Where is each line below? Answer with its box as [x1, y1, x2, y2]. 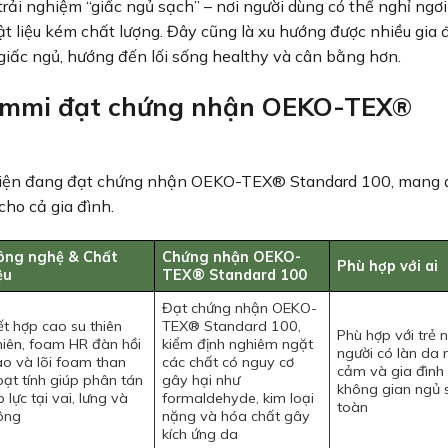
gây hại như [162, 370, 241, 389]
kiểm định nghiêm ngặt [162, 334, 314, 353]
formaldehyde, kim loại [162, 388, 315, 407]
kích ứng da [162, 424, 239, 443]
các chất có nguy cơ [162, 352, 295, 371]
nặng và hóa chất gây [162, 406, 311, 425]
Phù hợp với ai [337, 256, 439, 275]
